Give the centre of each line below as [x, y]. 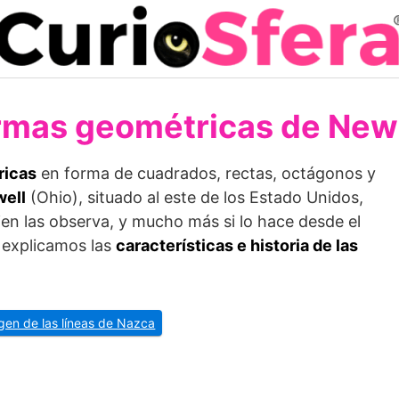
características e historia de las [237, 245]
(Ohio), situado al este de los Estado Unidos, [195, 197]
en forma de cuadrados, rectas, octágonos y [206, 173]
